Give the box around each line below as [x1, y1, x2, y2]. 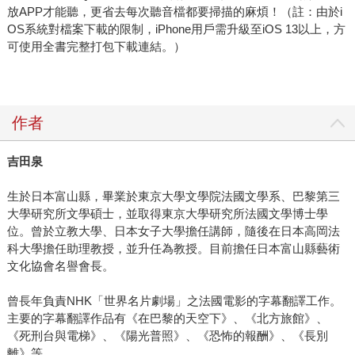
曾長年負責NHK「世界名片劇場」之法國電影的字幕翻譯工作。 [6, 294, 342, 308]
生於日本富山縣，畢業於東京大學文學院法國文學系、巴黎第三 [6, 189, 340, 204]
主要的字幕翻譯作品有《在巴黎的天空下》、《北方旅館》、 [6, 311, 328, 326]
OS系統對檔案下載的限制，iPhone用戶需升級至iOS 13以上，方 [6, 22, 345, 36]
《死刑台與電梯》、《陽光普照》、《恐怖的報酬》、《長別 [6, 329, 328, 343]
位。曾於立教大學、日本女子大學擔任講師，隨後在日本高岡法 [6, 224, 340, 239]
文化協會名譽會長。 [6, 259, 114, 273]
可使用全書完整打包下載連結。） [6, 40, 185, 54]
